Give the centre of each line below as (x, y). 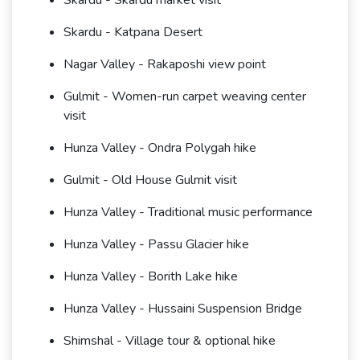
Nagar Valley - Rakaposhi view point (165, 65)
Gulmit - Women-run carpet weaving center (185, 97)
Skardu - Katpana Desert (133, 33)
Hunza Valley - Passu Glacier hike (156, 245)
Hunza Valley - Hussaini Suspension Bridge (183, 309)
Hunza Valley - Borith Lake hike (151, 277)
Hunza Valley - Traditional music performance (188, 213)
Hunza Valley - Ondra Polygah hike (160, 148)
